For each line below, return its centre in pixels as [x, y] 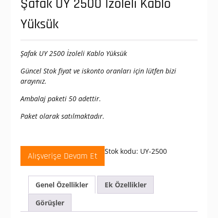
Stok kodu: [122, 151]
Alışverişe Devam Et [62, 156]
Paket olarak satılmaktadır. [62, 116]
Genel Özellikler [62, 185]
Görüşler [50, 203]
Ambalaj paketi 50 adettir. [61, 99]
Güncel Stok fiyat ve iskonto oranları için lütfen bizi [98, 71]
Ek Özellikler [125, 185]
